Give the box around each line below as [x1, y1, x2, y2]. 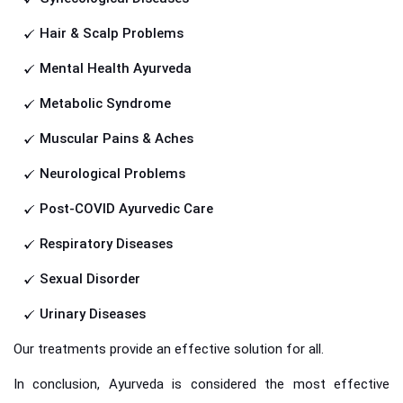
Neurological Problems [40, 166, 185, 183]
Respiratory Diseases [40, 236, 173, 253]
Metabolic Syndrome [40, 95, 171, 112]
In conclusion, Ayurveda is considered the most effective [13, 376, 390, 393]
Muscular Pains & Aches [40, 130, 193, 148]
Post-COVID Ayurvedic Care [40, 201, 213, 218]
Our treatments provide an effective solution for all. [13, 341, 324, 358]
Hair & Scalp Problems [40, 25, 184, 42]
